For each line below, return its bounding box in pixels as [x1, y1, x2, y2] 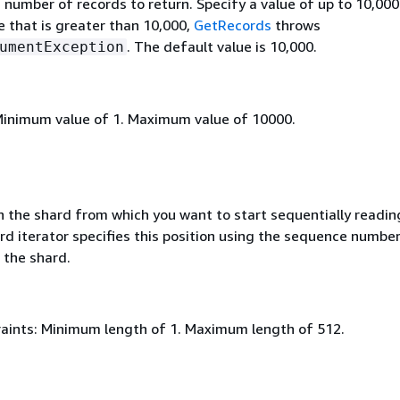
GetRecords [193, 16, 271, 35]
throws [271, 16, 321, 35]
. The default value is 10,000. [126, 37, 317, 56]
